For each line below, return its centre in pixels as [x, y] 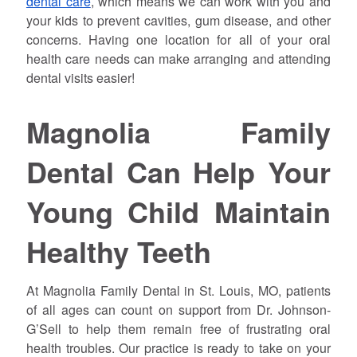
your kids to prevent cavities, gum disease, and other [178, 20]
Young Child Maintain [178, 211]
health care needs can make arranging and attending [178, 58]
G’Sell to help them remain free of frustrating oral [178, 329]
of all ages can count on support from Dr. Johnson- [178, 310]
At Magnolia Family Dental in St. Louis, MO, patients [178, 291]
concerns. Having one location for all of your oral [178, 39]
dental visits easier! [80, 77]
